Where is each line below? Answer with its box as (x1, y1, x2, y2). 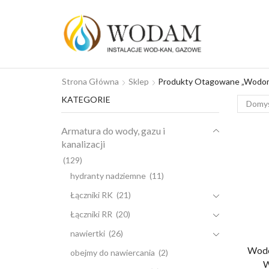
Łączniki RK (70, 190, 113, 201)
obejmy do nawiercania (70, 247, 155, 258)
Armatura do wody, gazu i (61, 125, 165, 137)
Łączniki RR (70, 209, 112, 220)
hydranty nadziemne (70, 171, 146, 181)
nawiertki (70, 228, 105, 239)
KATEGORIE (61, 94, 110, 104)
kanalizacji (61, 138, 105, 150)
